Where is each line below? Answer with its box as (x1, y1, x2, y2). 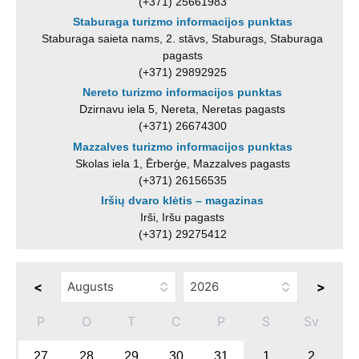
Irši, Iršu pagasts (140, 211, 225, 224)
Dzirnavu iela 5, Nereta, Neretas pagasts (79, 103, 286, 116)
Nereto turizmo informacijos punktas (83, 86, 283, 99)
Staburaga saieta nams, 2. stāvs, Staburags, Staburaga (42, 32, 324, 46)
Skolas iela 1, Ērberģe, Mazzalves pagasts (75, 156, 290, 170)
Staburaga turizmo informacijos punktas (72, 15, 292, 29)
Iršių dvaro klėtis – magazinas (101, 194, 264, 208)
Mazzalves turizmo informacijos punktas (72, 139, 292, 153)
